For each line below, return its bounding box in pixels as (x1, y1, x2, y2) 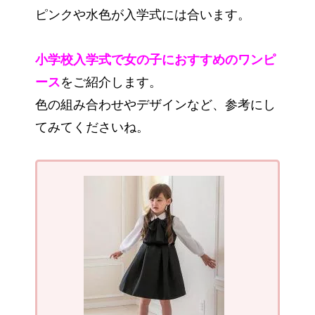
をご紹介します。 (60, 75, 162, 90)
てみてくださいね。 (35, 120, 149, 135)
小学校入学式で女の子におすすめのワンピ (35, 53, 276, 67)
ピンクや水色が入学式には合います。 (35, 8, 250, 22)
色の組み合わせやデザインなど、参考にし (35, 98, 276, 112)
